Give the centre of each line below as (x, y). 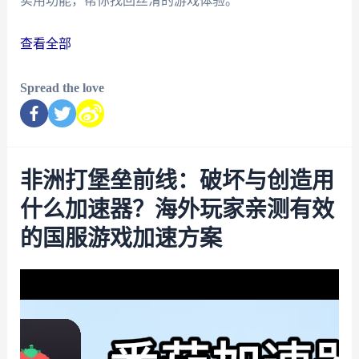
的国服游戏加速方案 (121, 239)
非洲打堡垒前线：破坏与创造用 (177, 182)
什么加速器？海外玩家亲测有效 (177, 210)
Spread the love (62, 88)
